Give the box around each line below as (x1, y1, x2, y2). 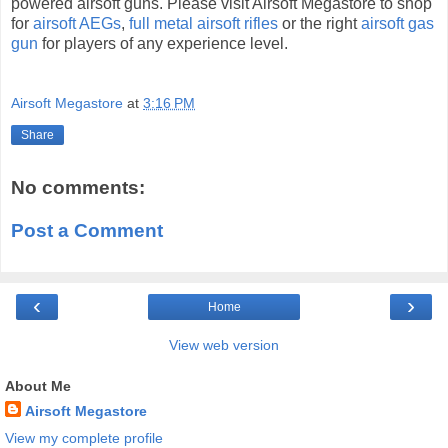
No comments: (11, 176, 145, 198)
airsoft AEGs (33, 15, 121, 33)
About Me (5, 377, 71, 394)
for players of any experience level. (38, 35, 288, 53)
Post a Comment (11, 220, 163, 242)
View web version (169, 336, 279, 353)
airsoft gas (361, 15, 434, 33)
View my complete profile (5, 429, 163, 446)
